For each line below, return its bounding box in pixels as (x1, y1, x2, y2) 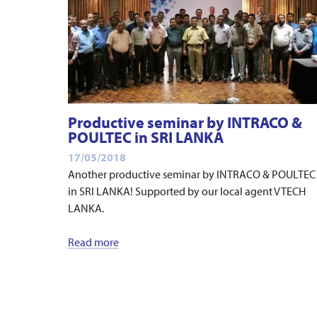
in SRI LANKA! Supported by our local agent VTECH (68, 183, 306, 198)
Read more (68, 234, 119, 249)
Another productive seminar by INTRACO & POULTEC (68, 166, 316, 181)
